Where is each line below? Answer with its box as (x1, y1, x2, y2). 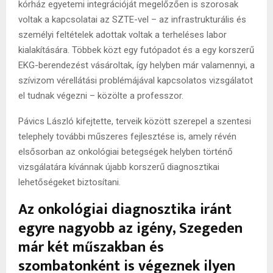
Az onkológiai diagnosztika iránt (18, 197, 232, 222)
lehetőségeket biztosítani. (18, 176, 121, 188)
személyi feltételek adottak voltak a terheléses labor (18, 29, 227, 40)
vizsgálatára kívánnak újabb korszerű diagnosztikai (18, 161, 219, 172)
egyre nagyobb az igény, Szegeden (18, 216, 243, 241)
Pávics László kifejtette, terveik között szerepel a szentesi (18, 115, 251, 127)
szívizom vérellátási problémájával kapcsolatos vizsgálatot (18, 74, 253, 86)
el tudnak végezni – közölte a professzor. (18, 90, 183, 101)
